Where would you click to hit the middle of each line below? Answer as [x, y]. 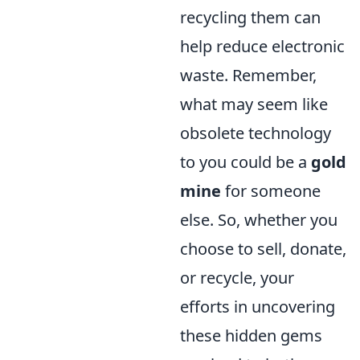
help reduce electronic [262, 46]
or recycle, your [237, 278]
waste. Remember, [248, 75]
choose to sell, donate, [263, 249]
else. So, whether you [259, 220]
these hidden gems [251, 335]
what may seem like [254, 104]
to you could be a [245, 162]
